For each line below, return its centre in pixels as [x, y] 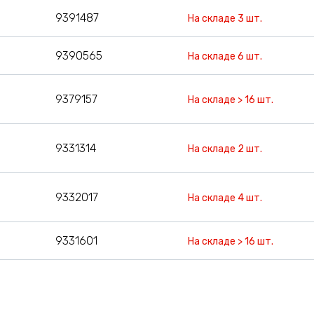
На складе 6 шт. [225, 56]
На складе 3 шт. [225, 18]
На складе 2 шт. [225, 149]
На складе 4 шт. [225, 198]
